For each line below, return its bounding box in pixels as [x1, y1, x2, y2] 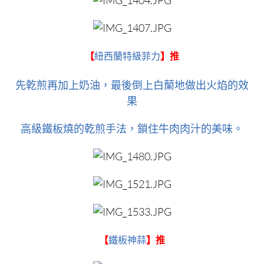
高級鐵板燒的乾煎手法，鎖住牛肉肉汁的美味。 [21, 122, 243, 135]
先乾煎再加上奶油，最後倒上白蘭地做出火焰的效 [15, 78, 249, 91]
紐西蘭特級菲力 [94, 51, 160, 61]
